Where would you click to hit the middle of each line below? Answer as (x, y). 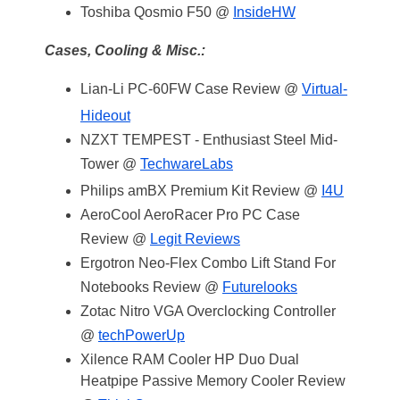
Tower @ (110, 164)
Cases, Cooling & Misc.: (125, 50)
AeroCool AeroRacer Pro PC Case (190, 215)
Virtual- (325, 89)
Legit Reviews (195, 239)
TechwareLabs (187, 164)
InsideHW (264, 12)
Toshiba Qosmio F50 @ (157, 12)
